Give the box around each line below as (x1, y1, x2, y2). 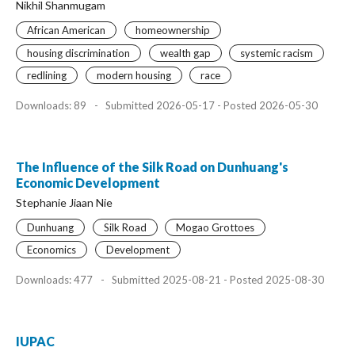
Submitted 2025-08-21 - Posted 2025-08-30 (109, 273, 324, 286)
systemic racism (240, 46, 313, 59)
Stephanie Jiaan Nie (16, 195, 113, 209)
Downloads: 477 (16, 273, 95, 286)
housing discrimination (27, 46, 130, 59)
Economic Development (16, 174, 160, 190)
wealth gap (159, 46, 211, 59)
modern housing (96, 69, 171, 82)
